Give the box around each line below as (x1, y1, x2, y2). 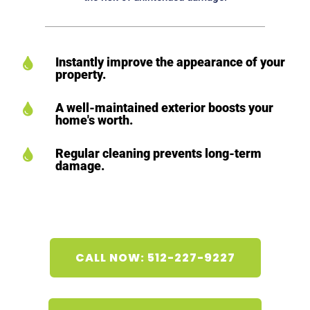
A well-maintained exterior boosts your (55, 100, 273, 116)
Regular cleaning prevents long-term (55, 146, 262, 161)
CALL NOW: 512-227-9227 (75, 249, 235, 266)
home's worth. (55, 113, 133, 128)
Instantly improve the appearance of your (55, 55, 285, 70)
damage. (55, 158, 104, 174)
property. (55, 67, 106, 82)
